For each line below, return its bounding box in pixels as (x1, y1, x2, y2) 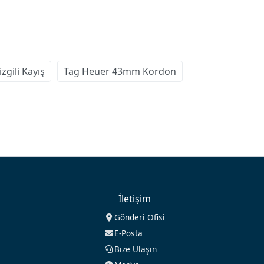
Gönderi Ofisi (114, 212, 166, 223)
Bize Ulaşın (114, 243, 157, 255)
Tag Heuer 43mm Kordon (64, 65, 176, 78)
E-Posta (114, 227, 143, 239)
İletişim (118, 192, 151, 206)
